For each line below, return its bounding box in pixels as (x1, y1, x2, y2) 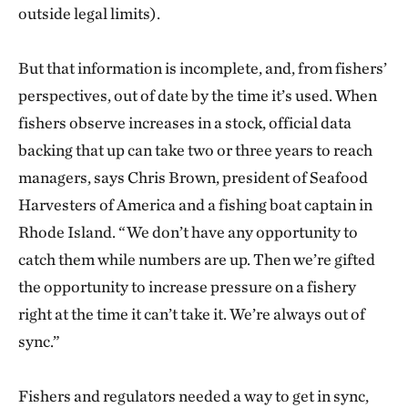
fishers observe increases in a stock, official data (18, 113, 352, 132)
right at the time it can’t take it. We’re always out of (18, 304, 365, 323)
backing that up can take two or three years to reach (18, 140, 372, 159)
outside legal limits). (18, 4, 160, 23)
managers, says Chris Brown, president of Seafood (18, 168, 368, 187)
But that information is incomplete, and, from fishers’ (18, 58, 387, 77)
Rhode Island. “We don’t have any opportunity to (18, 222, 358, 241)
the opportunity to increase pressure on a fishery (18, 277, 356, 296)
